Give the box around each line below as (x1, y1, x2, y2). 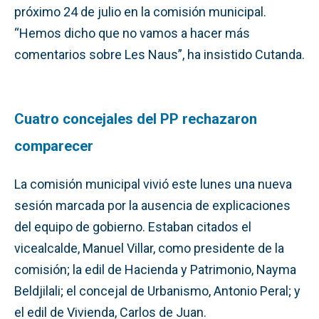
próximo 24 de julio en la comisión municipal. (14, 4, 266, 19)
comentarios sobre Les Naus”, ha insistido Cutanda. (14, 46, 305, 62)
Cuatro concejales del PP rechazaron (14, 110, 257, 127)
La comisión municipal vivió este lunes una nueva (14, 176, 292, 192)
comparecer (14, 137, 93, 155)
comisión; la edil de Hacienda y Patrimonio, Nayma (14, 261, 296, 277)
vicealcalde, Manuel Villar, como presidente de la (14, 240, 284, 256)
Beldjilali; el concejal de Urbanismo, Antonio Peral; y (14, 283, 300, 298)
